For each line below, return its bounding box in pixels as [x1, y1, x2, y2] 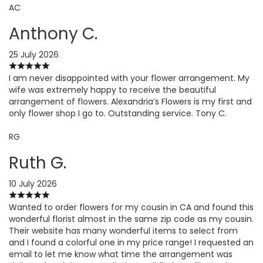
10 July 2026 [9, 177, 57, 190]
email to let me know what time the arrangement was [9, 248, 232, 260]
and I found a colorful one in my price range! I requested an [9, 236, 254, 248]
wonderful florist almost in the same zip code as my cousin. [9, 213, 254, 225]
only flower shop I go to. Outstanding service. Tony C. [9, 107, 227, 119]
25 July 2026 [9, 48, 59, 60]
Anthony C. [9, 22, 97, 45]
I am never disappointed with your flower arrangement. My [9, 72, 249, 84]
